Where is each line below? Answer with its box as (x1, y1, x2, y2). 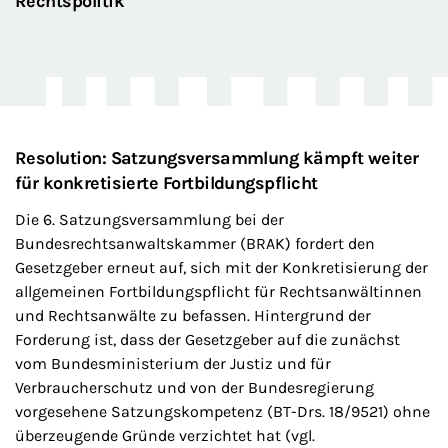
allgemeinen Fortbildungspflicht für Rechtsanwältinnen (15, 282, 422, 301)
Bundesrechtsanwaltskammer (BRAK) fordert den (15, 234, 375, 253)
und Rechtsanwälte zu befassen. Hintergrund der (15, 306, 371, 325)
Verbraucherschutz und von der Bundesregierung (15, 378, 374, 397)
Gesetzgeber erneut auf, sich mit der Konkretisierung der (15, 258, 428, 277)
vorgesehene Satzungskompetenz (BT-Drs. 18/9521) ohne (15, 402, 430, 421)
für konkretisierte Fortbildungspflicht (15, 172, 318, 194)
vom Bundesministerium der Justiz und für (15, 354, 331, 373)
